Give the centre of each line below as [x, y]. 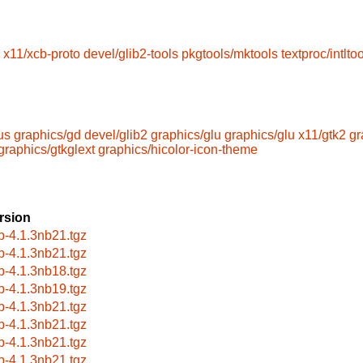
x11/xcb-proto [42, 54]
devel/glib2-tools [131, 54]
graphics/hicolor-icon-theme [178, 149]
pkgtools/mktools [230, 54]
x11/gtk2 [322, 135]
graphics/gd [47, 135]
